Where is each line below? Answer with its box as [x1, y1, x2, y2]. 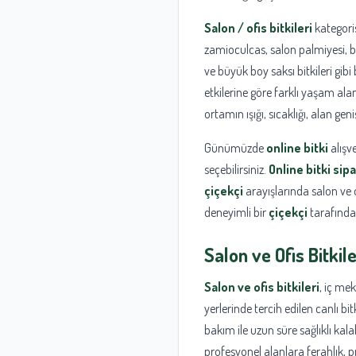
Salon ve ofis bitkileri [204, 279, 319, 296]
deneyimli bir [204, 204, 269, 221]
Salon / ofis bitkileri [204, 20, 312, 37]
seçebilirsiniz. [204, 161, 269, 178]
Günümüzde [204, 140, 266, 157]
